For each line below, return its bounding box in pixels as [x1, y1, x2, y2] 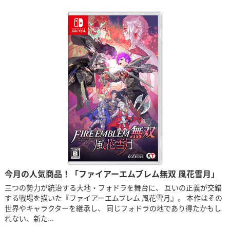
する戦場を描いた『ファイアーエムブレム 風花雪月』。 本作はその [4, 193, 222, 203]
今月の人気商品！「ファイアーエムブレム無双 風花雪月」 [4, 167, 219, 180]
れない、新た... [4, 213, 54, 224]
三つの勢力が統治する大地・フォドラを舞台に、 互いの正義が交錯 [4, 182, 222, 193]
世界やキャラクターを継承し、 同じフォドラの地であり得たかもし [4, 203, 221, 214]
